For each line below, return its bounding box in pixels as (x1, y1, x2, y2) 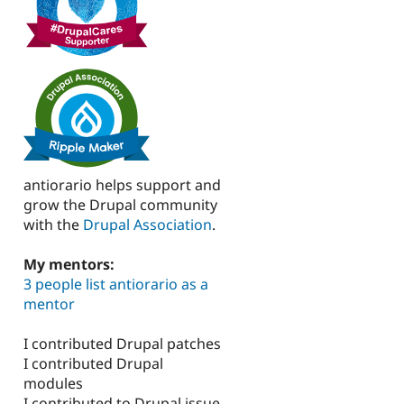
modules (23, 373, 83, 394)
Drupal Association (83, 214, 212, 234)
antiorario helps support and (23, 174, 221, 195)
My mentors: (23, 254, 118, 275)
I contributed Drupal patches (23, 334, 221, 354)
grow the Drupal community (23, 194, 217, 215)
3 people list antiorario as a (23, 274, 208, 295)
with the (23, 214, 83, 234)
